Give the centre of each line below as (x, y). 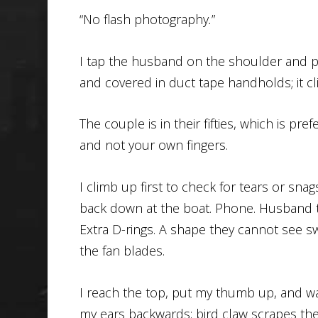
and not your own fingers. (153, 145)
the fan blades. (122, 251)
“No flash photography (144, 19)
